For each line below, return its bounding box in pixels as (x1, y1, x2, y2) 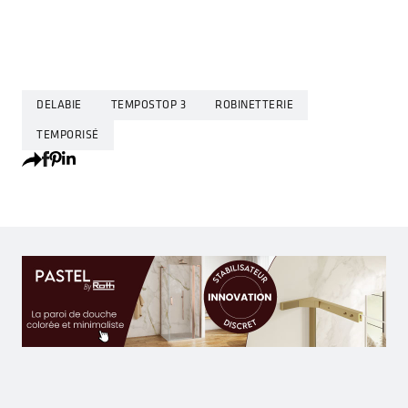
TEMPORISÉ (36, 128, 99, 141)
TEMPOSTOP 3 (110, 99, 186, 112)
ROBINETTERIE (215, 99, 293, 112)
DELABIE (36, 99, 82, 112)
